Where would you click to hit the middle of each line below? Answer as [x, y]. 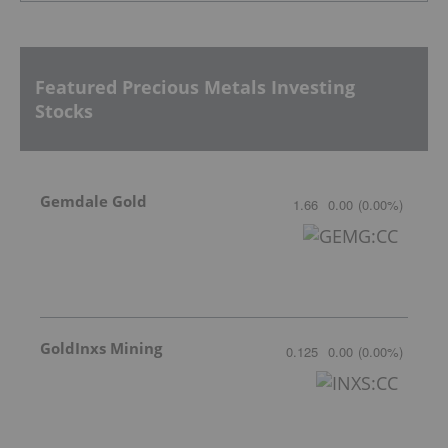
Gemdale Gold [93, 201]
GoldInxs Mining [101, 348]
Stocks [64, 110]
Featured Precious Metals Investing [195, 86]
